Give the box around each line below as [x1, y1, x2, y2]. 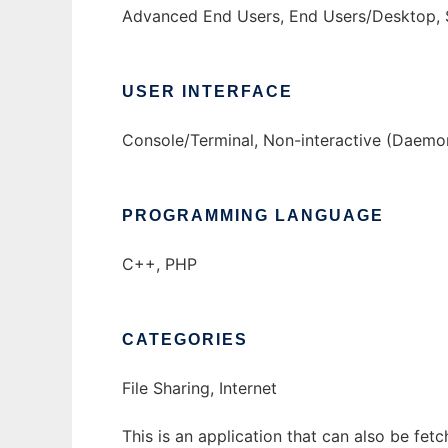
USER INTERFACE [122, 83, 293, 100]
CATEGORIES [122, 331, 248, 348]
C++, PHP [122, 254, 197, 274]
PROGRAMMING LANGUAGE [122, 207, 384, 224]
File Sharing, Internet [122, 378, 277, 398]
